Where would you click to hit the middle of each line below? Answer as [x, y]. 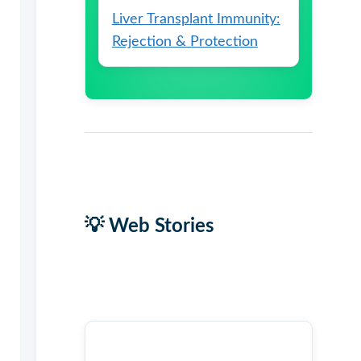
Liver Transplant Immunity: [196, 20]
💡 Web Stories [149, 227]
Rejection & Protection [185, 42]
